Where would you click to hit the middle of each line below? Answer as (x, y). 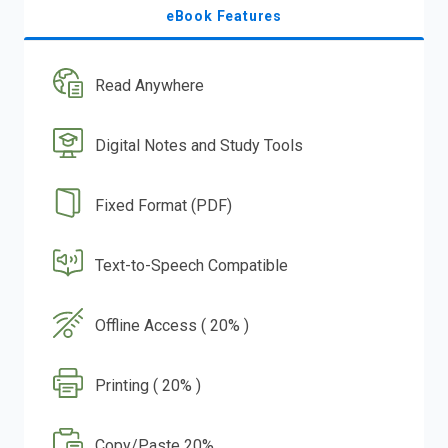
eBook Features (224, 15)
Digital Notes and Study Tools (199, 145)
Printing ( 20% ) (148, 385)
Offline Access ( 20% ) (172, 325)
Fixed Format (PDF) (164, 205)
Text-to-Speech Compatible (192, 265)
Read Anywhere (150, 85)
